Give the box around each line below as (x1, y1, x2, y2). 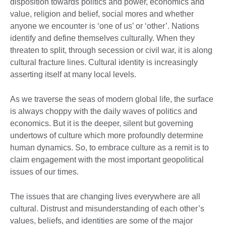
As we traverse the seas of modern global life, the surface (10, 95, 213, 104)
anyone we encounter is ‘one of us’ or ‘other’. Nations (10, 22, 199, 31)
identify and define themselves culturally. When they (10, 34, 195, 43)
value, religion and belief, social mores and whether (10, 10, 194, 19)
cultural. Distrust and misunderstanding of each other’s (10, 204, 204, 213)
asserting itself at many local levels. (10, 70, 138, 79)
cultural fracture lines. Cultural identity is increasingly (10, 58, 198, 67)
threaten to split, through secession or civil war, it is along (10, 46, 212, 55)
